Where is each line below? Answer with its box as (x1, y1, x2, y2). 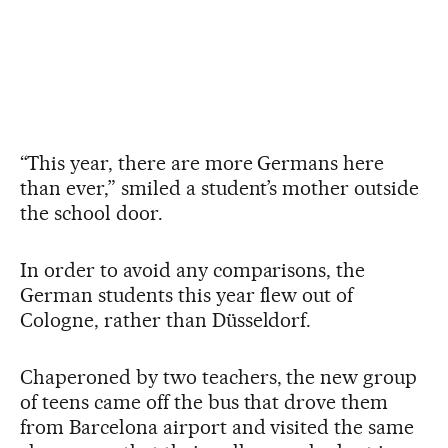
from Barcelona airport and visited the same (20, 415, 415, 440)
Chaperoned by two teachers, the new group (20, 365, 418, 390)
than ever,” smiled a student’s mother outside (20, 176, 420, 201)
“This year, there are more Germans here (20, 151, 385, 176)
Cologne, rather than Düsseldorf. (20, 308, 312, 333)
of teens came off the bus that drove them (20, 390, 389, 415)
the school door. (20, 201, 163, 226)
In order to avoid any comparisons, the (20, 258, 366, 283)
